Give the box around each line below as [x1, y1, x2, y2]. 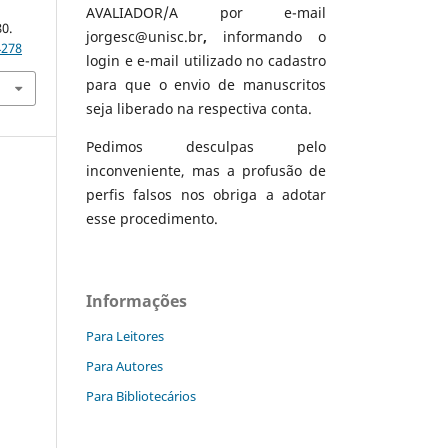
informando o [207, 27, 326, 47]
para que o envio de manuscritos [86, 75, 326, 95]
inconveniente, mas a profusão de [86, 161, 326, 181]
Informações [86, 290, 187, 313]
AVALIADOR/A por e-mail [86, 3, 326, 23]
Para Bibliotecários [86, 387, 196, 406]
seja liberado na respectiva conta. [86, 99, 312, 119]
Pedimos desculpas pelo [86, 137, 326, 157]
